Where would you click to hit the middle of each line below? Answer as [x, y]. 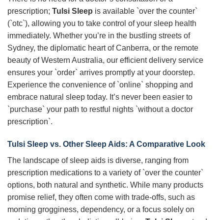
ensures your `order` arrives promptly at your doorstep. [101, 72]
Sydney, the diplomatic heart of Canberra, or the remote [103, 48]
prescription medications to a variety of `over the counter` [105, 172]
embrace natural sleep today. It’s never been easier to [100, 97]
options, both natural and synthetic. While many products [105, 185]
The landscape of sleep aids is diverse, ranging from [98, 160]
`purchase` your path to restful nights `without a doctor [100, 109]
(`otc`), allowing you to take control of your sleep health [102, 23]
